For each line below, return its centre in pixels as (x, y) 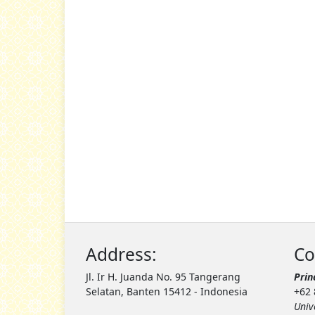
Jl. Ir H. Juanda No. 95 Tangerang (163, 276)
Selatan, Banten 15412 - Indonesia (167, 291)
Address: (121, 254)
